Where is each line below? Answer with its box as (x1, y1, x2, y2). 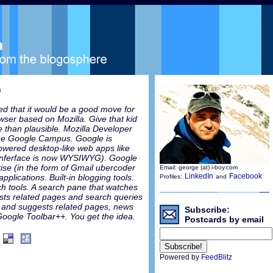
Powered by (159, 253, 201, 261)
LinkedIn (184, 172, 213, 180)
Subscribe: (184, 205, 230, 214)
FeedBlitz (200, 253, 232, 261)
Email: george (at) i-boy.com (159, 164, 238, 171)
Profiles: (159, 173, 182, 180)
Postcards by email (184, 214, 264, 224)
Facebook (229, 172, 262, 180)
